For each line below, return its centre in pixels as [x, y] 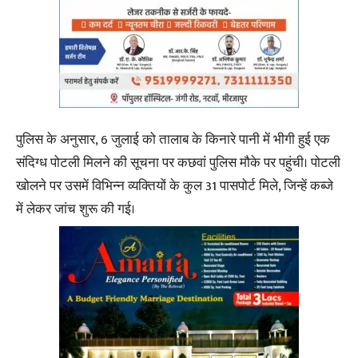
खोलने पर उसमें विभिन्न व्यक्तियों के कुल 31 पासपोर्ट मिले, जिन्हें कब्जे [175, 187]
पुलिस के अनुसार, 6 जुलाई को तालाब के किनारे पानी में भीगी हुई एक [173, 140]
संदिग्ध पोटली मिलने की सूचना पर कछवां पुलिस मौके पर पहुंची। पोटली [178, 163]
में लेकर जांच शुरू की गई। [76, 210]
